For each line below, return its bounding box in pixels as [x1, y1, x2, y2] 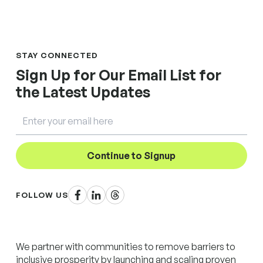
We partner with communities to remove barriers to [16, 240, 236, 252]
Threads [106, 186, 146, 199]
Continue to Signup [87, 150, 176, 162]
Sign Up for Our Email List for [16, 65, 222, 84]
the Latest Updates [16, 82, 151, 101]
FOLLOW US [16, 190, 69, 200]
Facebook [68, 186, 117, 199]
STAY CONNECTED [16, 50, 99, 60]
